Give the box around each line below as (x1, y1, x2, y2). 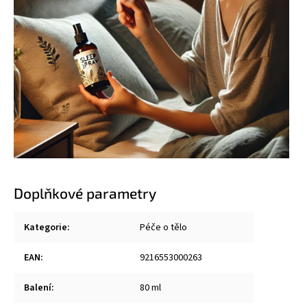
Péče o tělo (140, 220, 187, 234)
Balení (24, 280, 51, 295)
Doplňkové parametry (14, 184, 156, 201)
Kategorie (24, 220, 67, 234)
